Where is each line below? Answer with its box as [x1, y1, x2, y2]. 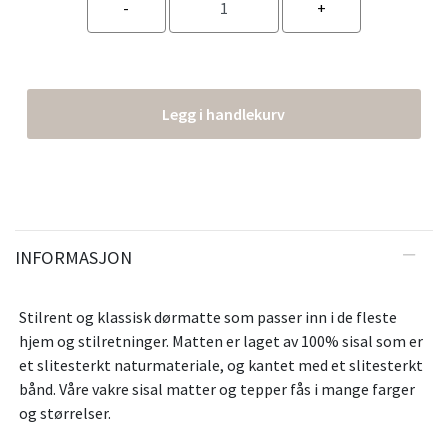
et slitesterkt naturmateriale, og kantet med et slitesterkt [19, 355, 423, 376]
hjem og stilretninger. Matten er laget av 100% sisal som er [19, 331, 423, 352]
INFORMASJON [15, 246, 132, 270]
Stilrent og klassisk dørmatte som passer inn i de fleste [19, 307, 397, 328]
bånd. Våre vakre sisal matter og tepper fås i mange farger [19, 379, 415, 400]
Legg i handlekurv [162, 104, 286, 125]
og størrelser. [19, 403, 111, 424]
